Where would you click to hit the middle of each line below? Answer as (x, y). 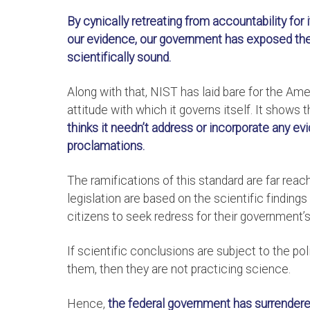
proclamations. (106, 146)
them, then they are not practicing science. (179, 270)
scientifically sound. (119, 58)
